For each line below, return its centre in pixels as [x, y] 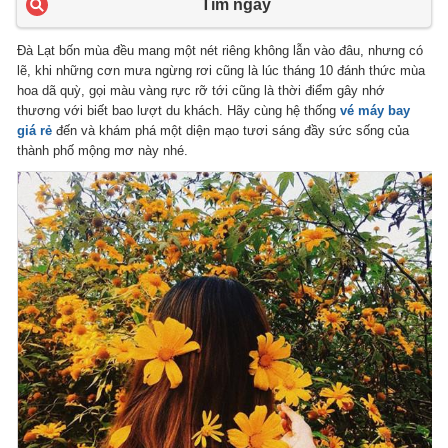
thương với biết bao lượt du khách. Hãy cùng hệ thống [179, 110]
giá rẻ [35, 130]
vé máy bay [375, 110]
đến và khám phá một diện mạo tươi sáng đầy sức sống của [231, 130]
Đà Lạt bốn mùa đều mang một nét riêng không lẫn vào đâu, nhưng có [220, 50]
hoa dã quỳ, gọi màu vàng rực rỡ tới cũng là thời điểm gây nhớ [201, 90]
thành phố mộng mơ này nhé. [103, 150]
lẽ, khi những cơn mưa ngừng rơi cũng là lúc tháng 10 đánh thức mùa [221, 70]
